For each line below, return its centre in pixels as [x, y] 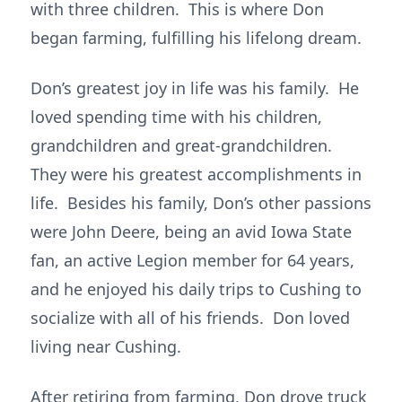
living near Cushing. [106, 346]
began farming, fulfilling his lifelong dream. [196, 38]
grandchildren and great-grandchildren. [184, 145]
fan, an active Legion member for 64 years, [192, 260]
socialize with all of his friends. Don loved [190, 318]
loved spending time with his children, [176, 117]
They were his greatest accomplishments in [196, 174]
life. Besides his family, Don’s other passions [201, 203]
